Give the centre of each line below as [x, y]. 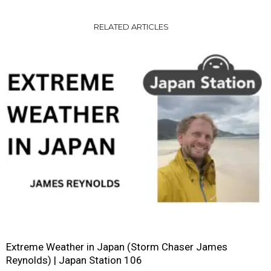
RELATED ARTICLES [131, 26]
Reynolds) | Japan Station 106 [74, 260]
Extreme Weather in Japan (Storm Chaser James [117, 247]
